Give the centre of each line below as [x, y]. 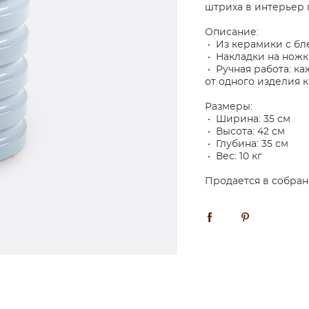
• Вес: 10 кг [233, 157]
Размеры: [228, 107]
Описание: [231, 32]
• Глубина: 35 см [246, 144]
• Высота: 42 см [245, 132]
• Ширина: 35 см [247, 119]
